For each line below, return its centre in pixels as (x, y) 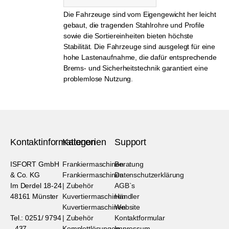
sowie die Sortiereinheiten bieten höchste (128, 36)
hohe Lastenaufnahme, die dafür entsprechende (140, 57)
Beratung (129, 164)
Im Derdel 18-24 (36, 185)
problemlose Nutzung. (98, 78)
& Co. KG (25, 175)
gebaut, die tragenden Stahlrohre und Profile (134, 25)
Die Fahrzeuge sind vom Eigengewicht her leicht (140, 14)
